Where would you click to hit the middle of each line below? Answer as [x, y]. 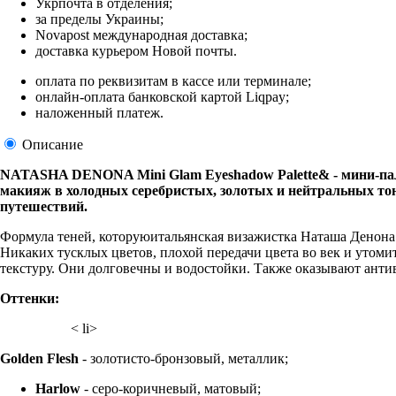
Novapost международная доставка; [141, 34]
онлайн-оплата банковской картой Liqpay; [162, 96]
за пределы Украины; [99, 19]
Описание [51, 144]
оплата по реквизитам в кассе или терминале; [173, 80]
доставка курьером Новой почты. [136, 50]
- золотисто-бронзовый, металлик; [183, 358]
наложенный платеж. [99, 112]
